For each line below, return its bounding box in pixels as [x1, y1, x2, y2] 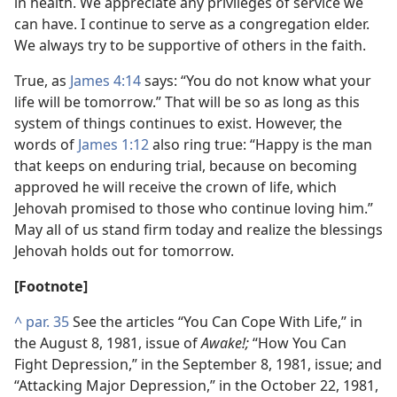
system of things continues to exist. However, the [14, 113, 342, 133]
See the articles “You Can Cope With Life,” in [69, 312, 362, 331]
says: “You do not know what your [141, 71, 371, 90]
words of [14, 135, 78, 154]
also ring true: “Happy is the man [149, 135, 372, 154]
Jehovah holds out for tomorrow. [14, 241, 234, 261]
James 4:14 [70, 71, 141, 90]
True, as [14, 71, 70, 90]
